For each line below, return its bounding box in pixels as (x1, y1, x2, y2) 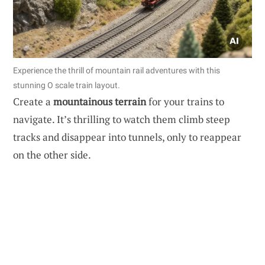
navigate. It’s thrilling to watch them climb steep (13, 112, 230, 126)
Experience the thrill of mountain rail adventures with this (13, 65, 220, 75)
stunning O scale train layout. (13, 80, 120, 90)
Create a (13, 94, 53, 108)
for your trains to (146, 94, 224, 108)
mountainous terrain (53, 94, 146, 108)
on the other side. (13, 147, 91, 161)
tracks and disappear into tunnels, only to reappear (13, 130, 241, 144)
